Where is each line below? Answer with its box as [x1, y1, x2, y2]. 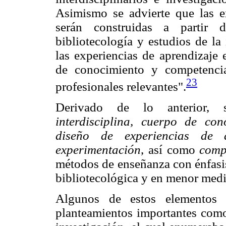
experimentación [55, 142, 141, 156]
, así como [141, 142, 200, 156]
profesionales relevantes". [55, 79, 186, 93]
